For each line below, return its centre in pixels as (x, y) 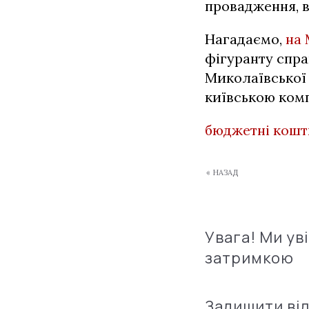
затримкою (249, 258)
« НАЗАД (222, 172)
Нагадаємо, (245, 39)
